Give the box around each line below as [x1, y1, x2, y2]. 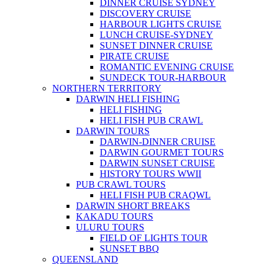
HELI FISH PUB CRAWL [100, 115, 203, 126]
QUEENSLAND [52, 254, 118, 265]
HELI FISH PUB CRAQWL [100, 190, 211, 201]
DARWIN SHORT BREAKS [76, 201, 190, 211]
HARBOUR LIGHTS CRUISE [100, 19, 221, 30]
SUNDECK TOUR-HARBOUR [100, 72, 226, 83]
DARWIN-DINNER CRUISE [100, 137, 216, 147]
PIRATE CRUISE [100, 51, 169, 62]
